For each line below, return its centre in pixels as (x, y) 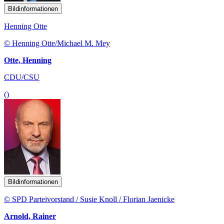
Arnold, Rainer (30, 216)
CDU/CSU (22, 77)
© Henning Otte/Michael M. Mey (57, 43)
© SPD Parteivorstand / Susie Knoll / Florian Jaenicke (89, 199)
